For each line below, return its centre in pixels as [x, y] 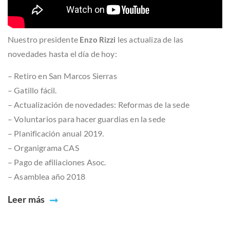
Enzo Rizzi [98, 39]
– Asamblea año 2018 [47, 176]
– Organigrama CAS [43, 147]
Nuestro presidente [44, 39]
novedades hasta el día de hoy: [62, 53]
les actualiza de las [150, 39]
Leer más [26, 199]
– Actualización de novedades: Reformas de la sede [99, 104]
